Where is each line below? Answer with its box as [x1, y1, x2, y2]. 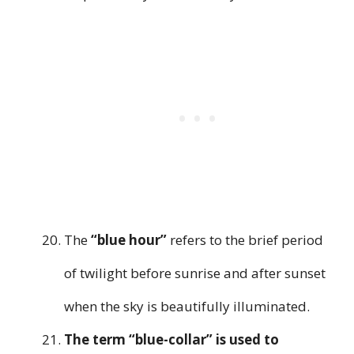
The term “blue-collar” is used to [64, 330, 279, 349]
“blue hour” [91, 231, 167, 250]
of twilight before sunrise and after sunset [64, 264, 326, 283]
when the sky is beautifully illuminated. [64, 297, 310, 316]
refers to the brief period [167, 231, 323, 250]
